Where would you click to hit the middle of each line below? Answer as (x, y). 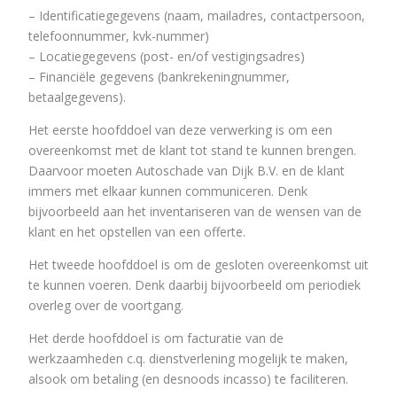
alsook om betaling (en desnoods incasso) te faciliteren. (188, 378)
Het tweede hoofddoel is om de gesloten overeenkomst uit (198, 264)
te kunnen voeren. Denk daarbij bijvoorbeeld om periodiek (195, 284)
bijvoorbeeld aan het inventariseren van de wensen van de (195, 211)
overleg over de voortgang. (106, 305)
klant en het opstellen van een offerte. (137, 231)
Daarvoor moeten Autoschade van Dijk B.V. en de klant (187, 170)
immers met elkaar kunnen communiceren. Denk (168, 191)
